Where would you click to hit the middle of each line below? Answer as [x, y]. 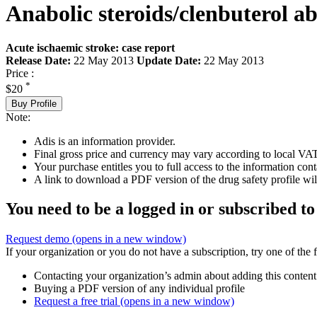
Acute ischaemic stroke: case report [90, 48]
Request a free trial [77, 301]
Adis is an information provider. [105, 141]
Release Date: [38, 61]
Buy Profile [34, 103]
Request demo [39, 239]
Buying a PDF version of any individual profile [139, 289]
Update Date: [169, 61]
